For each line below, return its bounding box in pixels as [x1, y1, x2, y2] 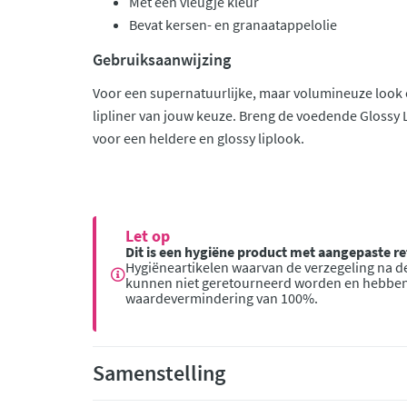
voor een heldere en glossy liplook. [93, 129, 304, 147]
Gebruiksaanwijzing [93, 49, 231, 70]
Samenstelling [93, 359, 225, 387]
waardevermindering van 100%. [125, 289, 318, 307]
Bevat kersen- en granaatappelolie [129, 15, 337, 34]
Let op [125, 225, 170, 246]
